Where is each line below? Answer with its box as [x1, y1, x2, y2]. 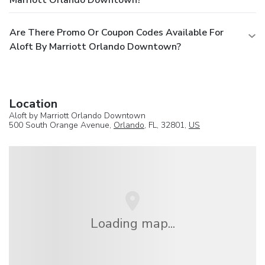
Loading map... [90, 214, 175, 232]
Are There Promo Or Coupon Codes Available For [9, 25, 224, 39]
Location [9, 95, 57, 112]
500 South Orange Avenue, [9, 119, 114, 131]
